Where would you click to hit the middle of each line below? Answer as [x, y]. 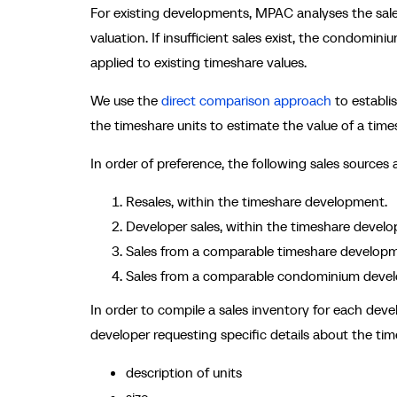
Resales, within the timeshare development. [257, 201]
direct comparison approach [246, 100]
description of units [184, 372]
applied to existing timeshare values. [198, 62]
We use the [126, 100]
